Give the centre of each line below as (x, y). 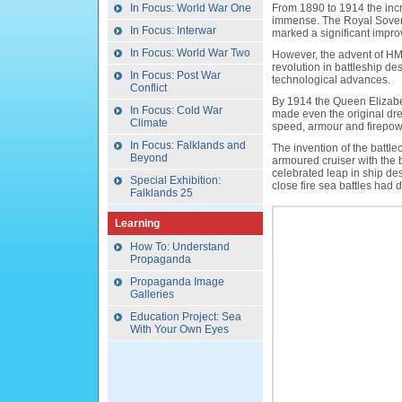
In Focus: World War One (191, 8)
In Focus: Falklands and (188, 145)
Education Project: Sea (186, 317)
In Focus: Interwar (173, 31)
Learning (137, 223)
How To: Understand (180, 247)
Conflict (149, 88)
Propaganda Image (177, 282)
